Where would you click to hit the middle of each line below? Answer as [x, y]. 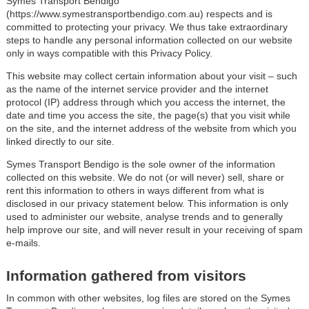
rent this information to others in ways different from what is [135, 191]
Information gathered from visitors [126, 276]
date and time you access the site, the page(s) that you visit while [148, 116]
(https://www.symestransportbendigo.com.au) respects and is [139, 13]
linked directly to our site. [60, 142]
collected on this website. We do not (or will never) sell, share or [145, 178]
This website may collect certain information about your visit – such [151, 76]
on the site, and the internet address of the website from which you [151, 129]
